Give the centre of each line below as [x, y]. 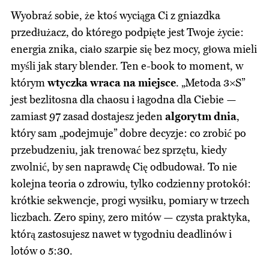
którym [29, 83]
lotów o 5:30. [41, 252]
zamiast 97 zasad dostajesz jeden [88, 117]
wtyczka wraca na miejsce [111, 83]
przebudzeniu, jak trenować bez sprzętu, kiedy [118, 151]
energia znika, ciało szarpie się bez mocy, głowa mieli [134, 50]
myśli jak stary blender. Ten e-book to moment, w [127, 67]
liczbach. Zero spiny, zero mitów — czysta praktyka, [130, 218]
